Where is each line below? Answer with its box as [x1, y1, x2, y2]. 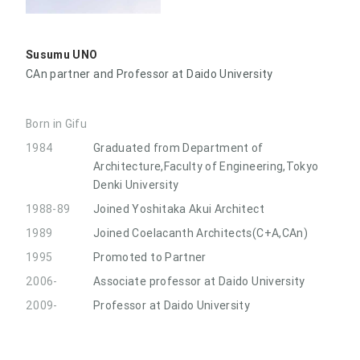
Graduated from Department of [93, 140, 264, 155]
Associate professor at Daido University [93, 273, 305, 288]
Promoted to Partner [93, 249, 207, 264]
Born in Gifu [26, 116, 88, 131]
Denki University [93, 177, 179, 192]
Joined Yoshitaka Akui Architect [93, 201, 264, 216]
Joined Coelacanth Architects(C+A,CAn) [93, 225, 308, 240]
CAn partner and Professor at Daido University [26, 66, 273, 81]
